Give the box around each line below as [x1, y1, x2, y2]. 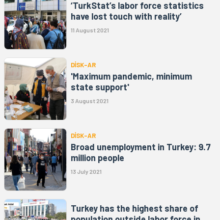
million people [71, 152, 124, 163]
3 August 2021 [71, 97, 109, 104]
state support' [71, 81, 129, 92]
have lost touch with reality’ [71, 10, 182, 22]
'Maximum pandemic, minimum [71, 70, 192, 82]
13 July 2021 [71, 167, 102, 175]
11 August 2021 [71, 26, 109, 33]
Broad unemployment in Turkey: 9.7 [71, 141, 211, 152]
